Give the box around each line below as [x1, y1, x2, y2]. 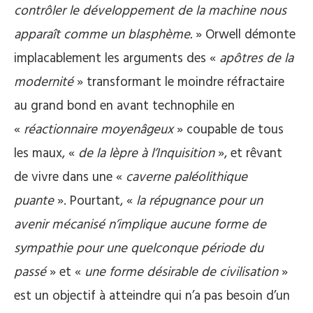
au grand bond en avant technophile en [14, 96, 235, 117]
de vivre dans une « [14, 167, 126, 189]
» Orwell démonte [196, 24, 296, 46]
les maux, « [14, 143, 78, 165]
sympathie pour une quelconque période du [14, 238, 263, 260]
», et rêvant [218, 143, 282, 165]
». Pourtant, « [57, 191, 136, 212]
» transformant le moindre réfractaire [77, 72, 284, 94]
